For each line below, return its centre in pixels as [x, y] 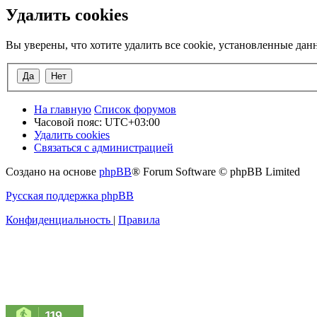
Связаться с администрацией [104, 147]
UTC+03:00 [132, 122]
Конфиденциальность [58, 219]
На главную [63, 109]
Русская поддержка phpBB [70, 195]
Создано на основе [52, 171]
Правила [139, 219]
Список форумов [135, 109]
